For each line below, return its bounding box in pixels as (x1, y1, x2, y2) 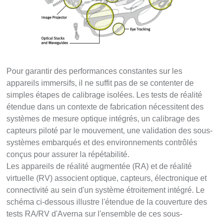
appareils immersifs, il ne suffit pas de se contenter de (6, 78, 194, 87)
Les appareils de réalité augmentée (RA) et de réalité (6, 162, 192, 170)
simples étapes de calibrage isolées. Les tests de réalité (6, 90, 203, 99)
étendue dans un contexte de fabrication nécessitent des (6, 102, 204, 111)
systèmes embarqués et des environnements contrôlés (6, 138, 198, 147)
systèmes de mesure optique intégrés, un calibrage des (6, 114, 200, 123)
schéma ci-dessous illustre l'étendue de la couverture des (6, 197, 208, 206)
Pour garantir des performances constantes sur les (6, 66, 183, 75)
